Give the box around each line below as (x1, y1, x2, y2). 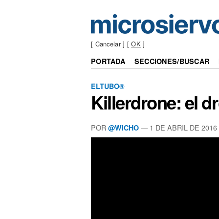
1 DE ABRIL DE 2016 (150, 122, 217, 132)
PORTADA (91, 56, 126, 66)
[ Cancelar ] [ (91, 39, 131, 49)
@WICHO (108, 122, 139, 132)
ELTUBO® (91, 81, 125, 91)
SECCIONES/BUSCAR (134, 56, 210, 66)
